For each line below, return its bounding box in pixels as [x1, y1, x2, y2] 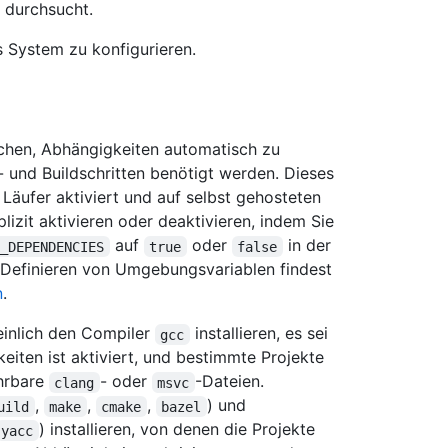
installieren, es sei [189, 323, 333, 344]
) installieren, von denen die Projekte [38, 419, 320, 440]
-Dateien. [194, 371, 269, 392]
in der [282, 235, 336, 256]
